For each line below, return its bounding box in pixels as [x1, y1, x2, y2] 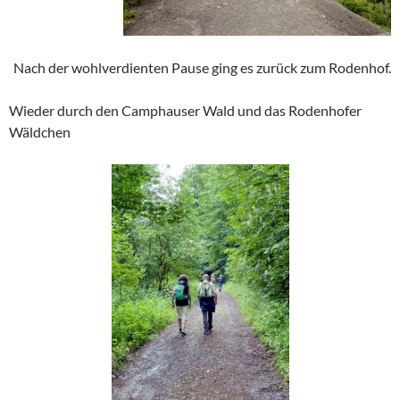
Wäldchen [9, 122, 71, 140]
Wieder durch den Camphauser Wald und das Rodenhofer [9, 101, 362, 119]
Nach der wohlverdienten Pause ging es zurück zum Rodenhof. [13, 58, 391, 76]
